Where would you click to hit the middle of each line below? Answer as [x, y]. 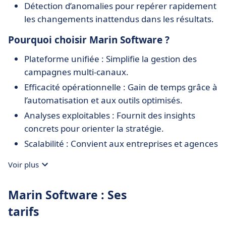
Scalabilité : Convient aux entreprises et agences [121, 144]
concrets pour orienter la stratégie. [94, 128]
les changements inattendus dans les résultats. [119, 19]
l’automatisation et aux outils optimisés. [103, 100]
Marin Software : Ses [67, 195]
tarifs [23, 211]
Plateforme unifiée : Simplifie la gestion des [110, 59]
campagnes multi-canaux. [76, 72]
